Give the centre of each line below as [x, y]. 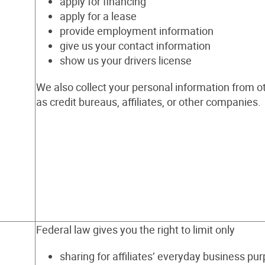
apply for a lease [98, 16]
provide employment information [137, 31]
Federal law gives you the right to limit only [135, 230]
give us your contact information [135, 46]
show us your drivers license [126, 60]
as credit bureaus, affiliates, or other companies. [148, 102]
